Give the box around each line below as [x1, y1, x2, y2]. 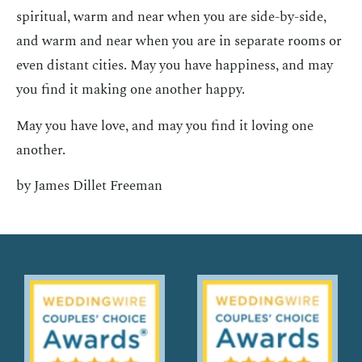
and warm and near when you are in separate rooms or [16, 31, 342, 53]
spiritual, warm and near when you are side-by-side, [16, 6, 326, 28]
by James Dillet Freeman [16, 175, 162, 196]
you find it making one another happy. [16, 79, 245, 101]
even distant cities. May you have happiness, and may [16, 55, 333, 77]
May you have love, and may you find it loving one [16, 115, 314, 137]
